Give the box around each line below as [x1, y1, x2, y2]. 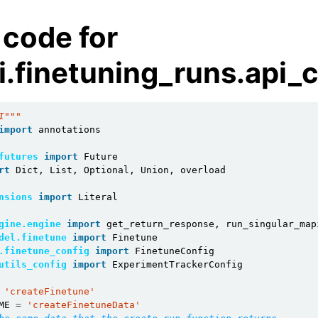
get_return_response [106, 219, 214, 229]
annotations [38, 124, 101, 135]
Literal [78, 192, 118, 202]
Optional [84, 165, 129, 175]
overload [180, 165, 226, 175]
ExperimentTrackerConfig [112, 259, 243, 270]
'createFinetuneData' [27, 300, 141, 310]
